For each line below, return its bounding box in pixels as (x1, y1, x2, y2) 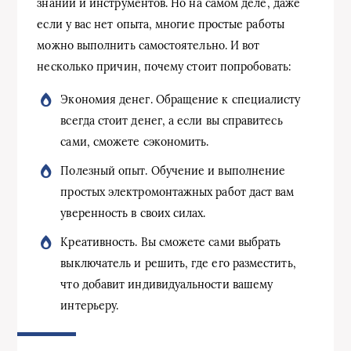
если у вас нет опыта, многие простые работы (37, 16, 284, 31)
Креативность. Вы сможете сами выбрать (60, 234, 281, 249)
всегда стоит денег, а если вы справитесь (60, 113, 283, 128)
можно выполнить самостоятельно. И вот (37, 38, 260, 52)
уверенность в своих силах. (60, 205, 206, 220)
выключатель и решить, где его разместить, (60, 255, 296, 270)
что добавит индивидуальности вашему (60, 277, 273, 291)
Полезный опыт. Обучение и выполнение (60, 163, 286, 178)
